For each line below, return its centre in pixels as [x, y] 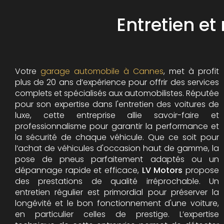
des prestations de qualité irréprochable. [112, 181]
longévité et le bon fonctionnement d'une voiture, [117, 203]
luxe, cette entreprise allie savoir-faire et [117, 115]
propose [201, 170]
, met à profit [191, 71]
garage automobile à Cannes [102, 71]
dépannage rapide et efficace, [77, 170]
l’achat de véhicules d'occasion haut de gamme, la [117, 148]
